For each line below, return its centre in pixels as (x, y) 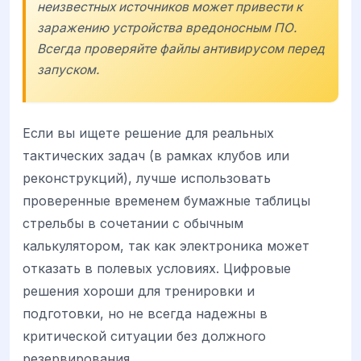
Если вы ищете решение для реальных (148, 133)
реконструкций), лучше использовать (147, 178)
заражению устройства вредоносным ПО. (167, 27)
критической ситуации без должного (144, 336)
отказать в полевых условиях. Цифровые (157, 269)
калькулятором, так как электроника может (166, 246)
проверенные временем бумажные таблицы (166, 201)
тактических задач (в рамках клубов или (156, 156)
